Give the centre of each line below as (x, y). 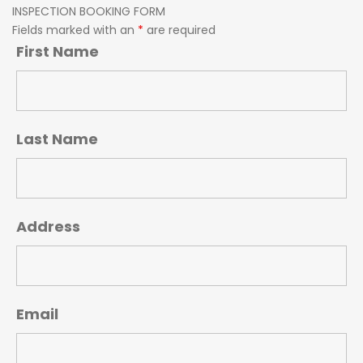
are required (179, 30)
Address (48, 227)
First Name (58, 52)
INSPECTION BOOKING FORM (89, 12)
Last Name (57, 139)
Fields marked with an (75, 30)
